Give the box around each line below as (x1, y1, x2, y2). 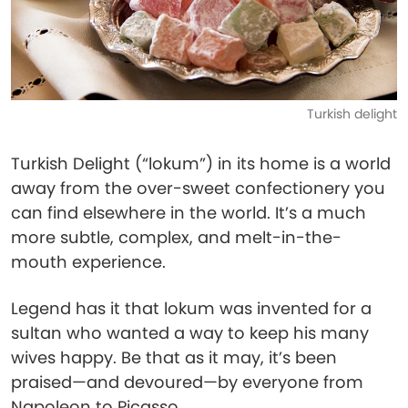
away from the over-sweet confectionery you (11, 177, 385, 199)
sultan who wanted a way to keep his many (11, 321, 369, 344)
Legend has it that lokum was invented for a (11, 297, 372, 320)
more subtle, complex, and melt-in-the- (11, 226, 342, 249)
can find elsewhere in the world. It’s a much (11, 201, 366, 224)
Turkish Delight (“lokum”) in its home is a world (11, 152, 391, 175)
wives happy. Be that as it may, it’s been (11, 346, 337, 369)
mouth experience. (11, 250, 166, 273)
